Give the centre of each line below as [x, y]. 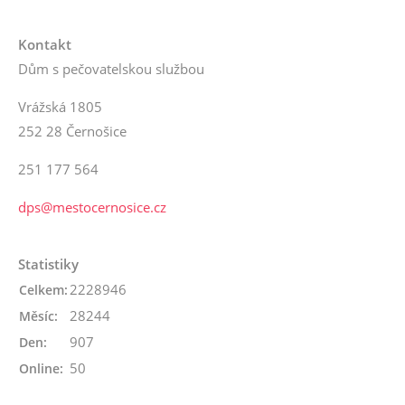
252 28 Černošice [72, 132]
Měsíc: [38, 316]
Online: [41, 369]
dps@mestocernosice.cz [92, 207]
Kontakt [45, 45]
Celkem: [43, 290]
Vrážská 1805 [60, 107]
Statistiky [48, 264]
